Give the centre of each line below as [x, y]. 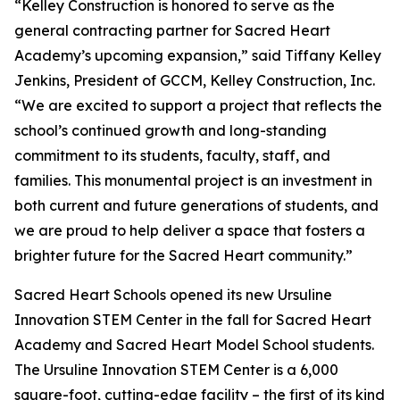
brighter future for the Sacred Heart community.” [183, 256]
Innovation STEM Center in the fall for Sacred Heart [193, 320]
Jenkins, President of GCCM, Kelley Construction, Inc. [195, 81]
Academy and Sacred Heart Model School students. [194, 345]
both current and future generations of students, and [196, 206]
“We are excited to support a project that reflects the [198, 106]
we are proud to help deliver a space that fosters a [190, 231]
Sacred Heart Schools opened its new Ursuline [173, 295]
